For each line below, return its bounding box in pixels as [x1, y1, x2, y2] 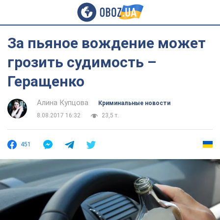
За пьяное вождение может [7, 34, 206, 52]
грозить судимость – [7, 54, 157, 71]
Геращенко [7, 73, 84, 90]
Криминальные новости [98, 100, 170, 107]
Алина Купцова [37, 98, 88, 107]
